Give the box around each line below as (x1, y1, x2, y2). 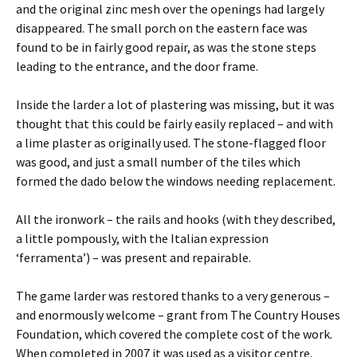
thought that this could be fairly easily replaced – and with (16, 116, 333, 131)
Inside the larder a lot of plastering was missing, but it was (16, 96, 335, 112)
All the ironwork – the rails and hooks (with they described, (16, 211, 335, 227)
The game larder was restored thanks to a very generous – (16, 288, 330, 304)
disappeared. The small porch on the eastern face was (16, 20, 308, 36)
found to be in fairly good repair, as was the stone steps (16, 39, 316, 55)
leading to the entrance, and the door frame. (16, 58, 258, 74)
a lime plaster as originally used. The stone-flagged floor (16, 135, 326, 151)
